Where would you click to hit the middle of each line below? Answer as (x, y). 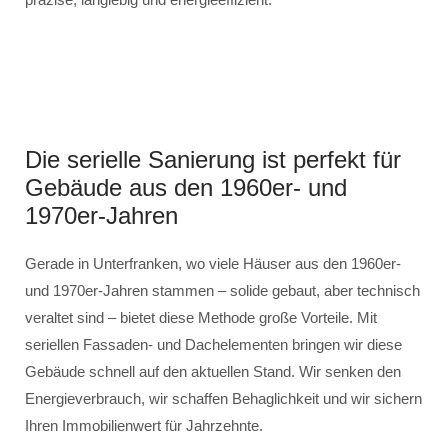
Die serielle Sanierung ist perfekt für (213, 159)
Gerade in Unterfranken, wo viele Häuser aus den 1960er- (213, 263)
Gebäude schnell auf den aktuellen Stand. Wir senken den (213, 371)
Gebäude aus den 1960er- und (186, 187)
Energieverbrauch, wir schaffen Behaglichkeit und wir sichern (223, 398)
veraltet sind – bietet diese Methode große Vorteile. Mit (201, 317)
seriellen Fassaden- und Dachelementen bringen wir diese (213, 344)
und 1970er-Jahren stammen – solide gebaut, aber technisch (222, 290)
